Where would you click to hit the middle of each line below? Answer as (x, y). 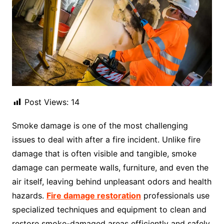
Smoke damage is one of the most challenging (100, 126)
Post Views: (46, 102)
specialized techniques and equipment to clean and (109, 210)
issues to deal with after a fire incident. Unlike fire (106, 140)
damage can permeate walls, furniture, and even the (110, 168)
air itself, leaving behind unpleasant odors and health (111, 182)
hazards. (29, 196)
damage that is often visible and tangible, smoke (104, 154)
